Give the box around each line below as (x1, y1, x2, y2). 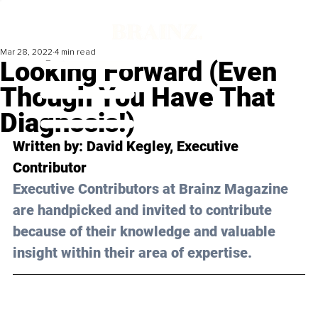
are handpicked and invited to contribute (13, 202, 275, 219)
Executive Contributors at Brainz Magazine (13, 180, 292, 198)
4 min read (55, 47, 96, 58)
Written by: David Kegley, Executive (13, 138, 242, 155)
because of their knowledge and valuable (13, 223, 279, 241)
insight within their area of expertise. (13, 244, 252, 262)
